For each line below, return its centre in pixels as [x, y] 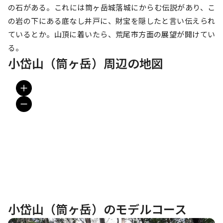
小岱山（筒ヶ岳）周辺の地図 [86, 63]
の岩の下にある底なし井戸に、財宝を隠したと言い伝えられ [111, 21]
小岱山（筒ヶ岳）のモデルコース [97, 209]
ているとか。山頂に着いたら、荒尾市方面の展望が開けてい [111, 34]
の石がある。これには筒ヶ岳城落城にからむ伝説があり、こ [111, 7]
